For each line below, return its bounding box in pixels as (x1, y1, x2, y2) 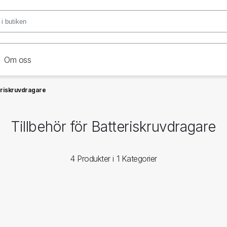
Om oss (4, 55, 31, 65)
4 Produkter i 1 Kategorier (70, 154, 157, 164)
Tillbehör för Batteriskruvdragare (11, 118, 216, 135)
